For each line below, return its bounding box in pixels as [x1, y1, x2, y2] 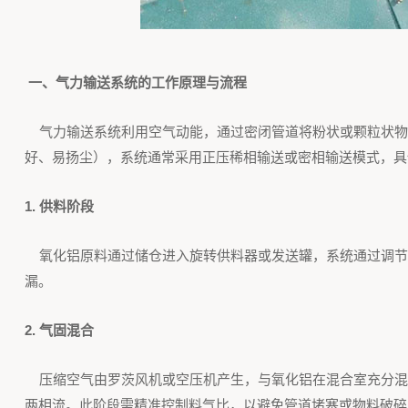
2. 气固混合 [24, 322, 94, 338]
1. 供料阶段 [24, 199, 97, 214]
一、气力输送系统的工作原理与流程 [27, 75, 247, 90]
